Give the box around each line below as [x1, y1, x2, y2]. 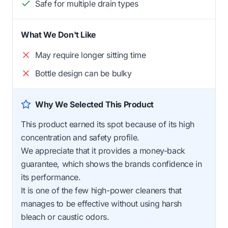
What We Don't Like [21, 29, 96, 40]
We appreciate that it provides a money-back [21, 145, 185, 156]
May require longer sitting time [35, 49, 146, 60]
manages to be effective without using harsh [21, 198, 182, 209]
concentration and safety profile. [21, 132, 139, 142]
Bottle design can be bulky [35, 68, 132, 78]
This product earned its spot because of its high [21, 119, 194, 129]
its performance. [21, 172, 81, 182]
